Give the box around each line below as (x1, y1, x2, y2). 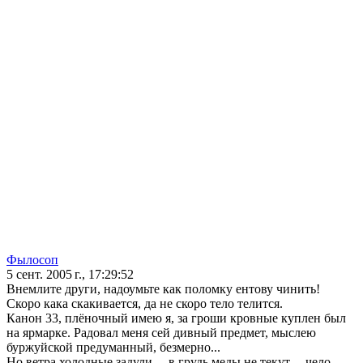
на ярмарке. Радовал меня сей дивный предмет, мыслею (6, 326, 316, 340)
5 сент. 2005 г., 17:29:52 (6, 267, 134, 282)
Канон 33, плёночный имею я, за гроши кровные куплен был (6, 311, 346, 326)
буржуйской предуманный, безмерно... (6, 340, 220, 355)
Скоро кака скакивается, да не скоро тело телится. (6, 297, 283, 311)
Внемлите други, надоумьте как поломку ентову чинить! (6, 282, 320, 297)
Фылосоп (6, 253, 58, 267)
